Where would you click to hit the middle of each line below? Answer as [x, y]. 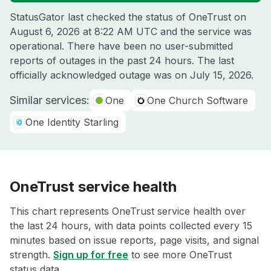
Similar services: [50, 100]
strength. [31, 255]
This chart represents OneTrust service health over [128, 211]
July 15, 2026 [220, 75]
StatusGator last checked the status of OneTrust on [128, 17]
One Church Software [198, 100]
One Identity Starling [72, 122]
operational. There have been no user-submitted [121, 46]
